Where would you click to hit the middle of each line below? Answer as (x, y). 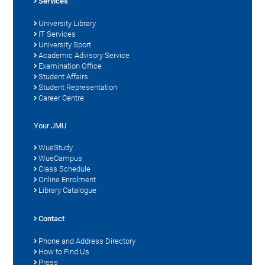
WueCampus (61, 158)
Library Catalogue (68, 190)
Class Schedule (65, 169)
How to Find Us (64, 251)
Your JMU (50, 125)
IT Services (57, 34)
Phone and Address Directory (87, 241)
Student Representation (78, 87)
